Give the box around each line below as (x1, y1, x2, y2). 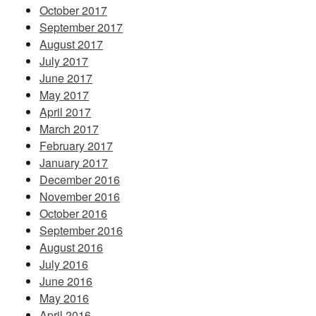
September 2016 (39, 222, 123, 239)
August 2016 (39, 239, 103, 256)
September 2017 (39, 19, 123, 36)
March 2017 (39, 121, 99, 138)
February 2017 (39, 138, 113, 154)
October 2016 (39, 205, 107, 222)
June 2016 (39, 273, 92, 290)
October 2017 (39, 2, 107, 19)
